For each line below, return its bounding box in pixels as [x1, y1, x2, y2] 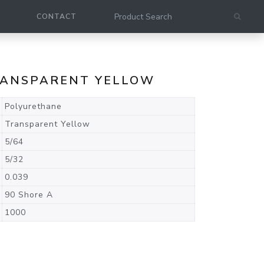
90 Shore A [5, 189, 53, 200]
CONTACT [37, 12, 77, 21]
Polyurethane [5, 101, 62, 112]
